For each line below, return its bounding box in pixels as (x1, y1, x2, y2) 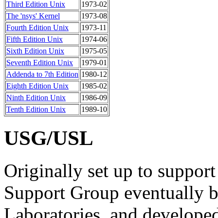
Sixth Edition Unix (6, 46, 64, 55)
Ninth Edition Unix (6, 93, 66, 102)
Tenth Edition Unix (6, 105, 66, 113)
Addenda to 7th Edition (6, 70, 78, 78)
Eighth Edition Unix (6, 81, 69, 90)
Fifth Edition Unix (6, 35, 63, 43)
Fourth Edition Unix (6, 23, 69, 32)
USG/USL (4, 126, 93, 149)
